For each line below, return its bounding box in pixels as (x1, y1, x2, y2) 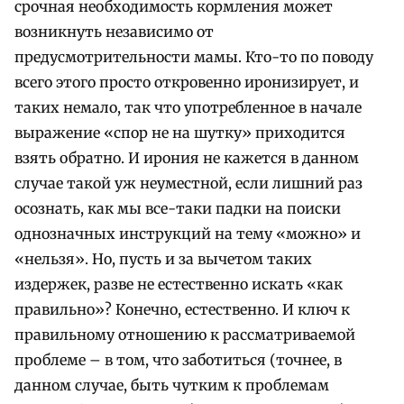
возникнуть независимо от (14, 23, 214, 41)
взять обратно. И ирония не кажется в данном (14, 149, 359, 168)
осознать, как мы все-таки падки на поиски (14, 199, 341, 218)
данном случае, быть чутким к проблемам (14, 376, 329, 395)
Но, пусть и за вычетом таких (92, 250, 312, 269)
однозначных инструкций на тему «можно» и (14, 225, 361, 243)
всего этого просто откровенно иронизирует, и (14, 73, 359, 92)
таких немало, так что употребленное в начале (14, 98, 362, 117)
